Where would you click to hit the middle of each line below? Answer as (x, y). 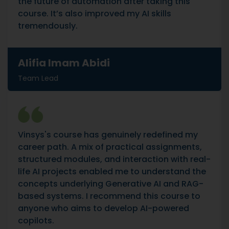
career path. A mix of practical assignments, (110, 147)
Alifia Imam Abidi (64, 63)
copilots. (36, 221)
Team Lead (38, 78)
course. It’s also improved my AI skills (95, 14)
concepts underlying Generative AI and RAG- (111, 184)
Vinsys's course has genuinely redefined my (108, 135)
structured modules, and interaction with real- (114, 159)
